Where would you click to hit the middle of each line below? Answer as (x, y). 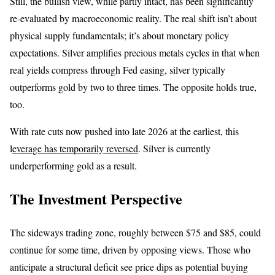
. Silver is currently (174, 148)
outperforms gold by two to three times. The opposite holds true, (133, 87)
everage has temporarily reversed (75, 148)
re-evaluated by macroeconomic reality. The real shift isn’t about (133, 18)
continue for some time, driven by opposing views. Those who (130, 250)
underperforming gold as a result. (73, 165)
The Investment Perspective (96, 199)
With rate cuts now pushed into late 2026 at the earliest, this (124, 131)
